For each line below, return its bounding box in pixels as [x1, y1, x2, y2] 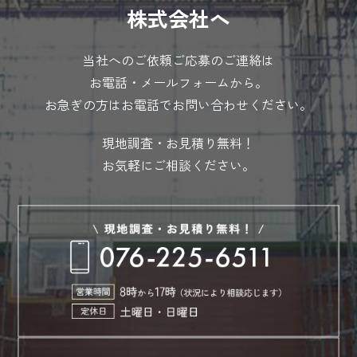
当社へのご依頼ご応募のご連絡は [83, 50, 274, 70]
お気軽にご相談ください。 [102, 155, 255, 175]
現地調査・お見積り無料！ [102, 133, 255, 153]
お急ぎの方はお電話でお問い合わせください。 [45, 95, 312, 115]
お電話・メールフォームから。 [89, 73, 268, 92]
